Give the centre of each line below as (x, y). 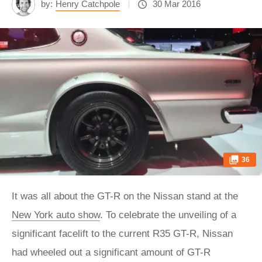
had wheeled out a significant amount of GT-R (111, 252)
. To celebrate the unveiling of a (168, 215)
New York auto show (56, 215)
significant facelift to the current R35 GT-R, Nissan (122, 234)
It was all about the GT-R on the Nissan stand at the (125, 196)
